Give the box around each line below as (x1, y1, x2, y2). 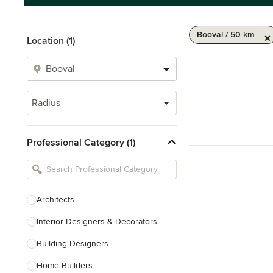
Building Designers (37, 238, 108, 249)
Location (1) (27, 35, 75, 47)
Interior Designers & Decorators (37, 216, 157, 227)
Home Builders (37, 260, 93, 271)
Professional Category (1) (27, 136, 135, 149)
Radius (32, 97, 60, 109)
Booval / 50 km (197, 29, 255, 40)
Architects (37, 194, 74, 205)
